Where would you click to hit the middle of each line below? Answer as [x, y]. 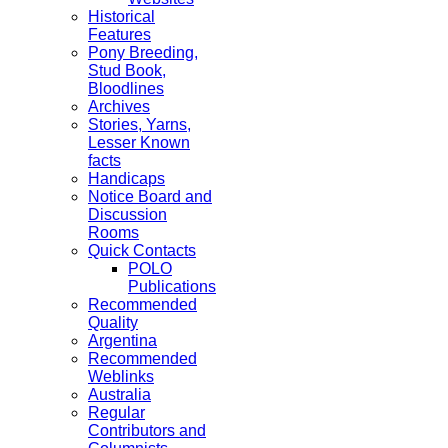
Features [119, 34]
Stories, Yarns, [139, 124]
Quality [113, 322]
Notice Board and [150, 196]
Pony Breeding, [143, 52]
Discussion [127, 214]
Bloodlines [126, 88]
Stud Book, [127, 70]
